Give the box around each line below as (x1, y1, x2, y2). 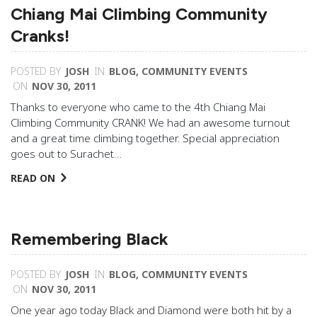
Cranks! (11, 25, 69, 46)
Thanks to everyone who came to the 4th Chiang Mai (11, 100, 265, 114)
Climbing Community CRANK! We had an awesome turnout (11, 115, 290, 129)
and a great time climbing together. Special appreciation (11, 131, 279, 145)
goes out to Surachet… (11, 146, 122, 161)
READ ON (11, 171, 55, 185)
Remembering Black (11, 229, 168, 249)
